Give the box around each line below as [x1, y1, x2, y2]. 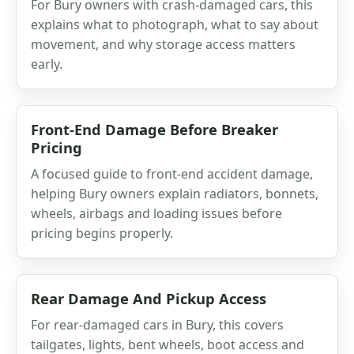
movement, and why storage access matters [31, 35, 296, 53]
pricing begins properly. [31, 224, 173, 242]
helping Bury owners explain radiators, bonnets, [31, 184, 318, 202]
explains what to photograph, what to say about [31, 15, 318, 33]
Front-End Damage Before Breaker [31, 119, 278, 139]
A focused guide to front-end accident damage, [31, 164, 313, 183]
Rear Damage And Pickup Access [31, 288, 266, 308]
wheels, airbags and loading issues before [31, 204, 282, 222]
